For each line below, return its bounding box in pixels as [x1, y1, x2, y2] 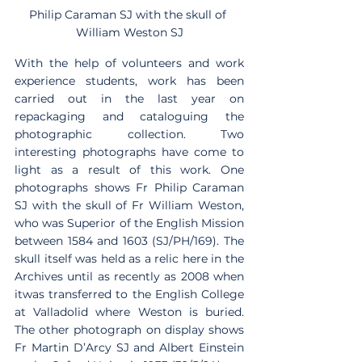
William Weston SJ [75, 24, 183, 40]
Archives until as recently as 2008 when [15, 268, 244, 284]
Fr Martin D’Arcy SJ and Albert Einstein [15, 339, 244, 355]
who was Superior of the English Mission [15, 215, 244, 230]
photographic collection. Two [15, 126, 244, 141]
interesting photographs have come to [15, 144, 244, 159]
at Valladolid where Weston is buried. [15, 304, 244, 319]
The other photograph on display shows [15, 322, 244, 337]
